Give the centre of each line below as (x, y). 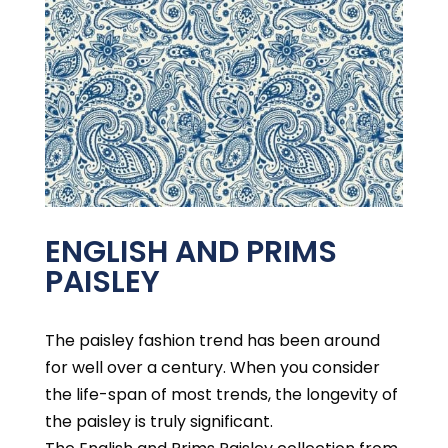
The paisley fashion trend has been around (212, 341)
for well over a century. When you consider (212, 368)
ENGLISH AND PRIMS (190, 252)
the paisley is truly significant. (158, 422)
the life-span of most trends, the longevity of (221, 395)
